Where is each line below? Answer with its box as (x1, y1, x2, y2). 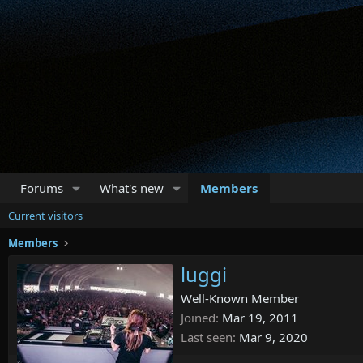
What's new (99, 180, 164, 196)
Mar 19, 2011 (222, 310, 298, 327)
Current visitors (8, 208, 83, 223)
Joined (181, 310, 216, 327)
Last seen (181, 329, 233, 346)
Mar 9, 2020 (239, 329, 308, 346)
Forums (20, 180, 63, 196)
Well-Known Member (181, 290, 299, 307)
